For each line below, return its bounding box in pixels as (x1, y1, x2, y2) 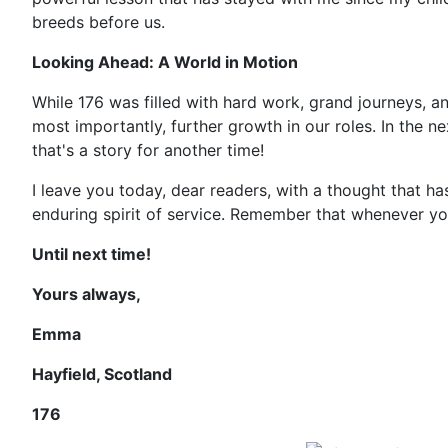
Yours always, (32, 284, 141, 304)
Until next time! (32, 244, 151, 264)
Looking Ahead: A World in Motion (32, 52, 298, 72)
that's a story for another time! (32, 140, 264, 160)
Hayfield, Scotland (32, 364, 172, 384)
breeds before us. (32, 12, 165, 32)
